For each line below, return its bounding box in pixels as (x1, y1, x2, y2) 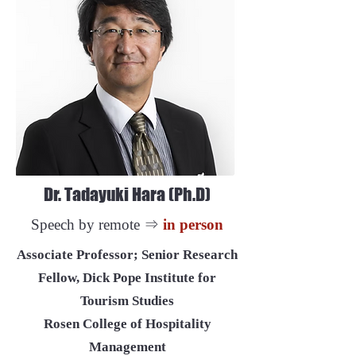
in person (163, 216, 223, 233)
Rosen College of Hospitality (43, 316, 211, 331)
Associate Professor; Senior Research (17, 247, 238, 262)
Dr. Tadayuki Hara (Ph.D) (44, 184, 211, 205)
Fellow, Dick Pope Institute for (38, 270, 216, 285)
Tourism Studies (80, 293, 174, 308)
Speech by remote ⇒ (31, 216, 163, 233)
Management (88, 339, 166, 354)
